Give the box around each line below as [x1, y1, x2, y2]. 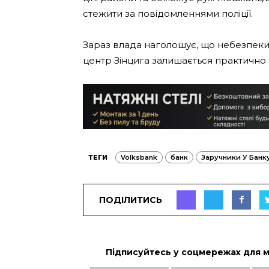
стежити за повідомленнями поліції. [83, 8, 253, 20]
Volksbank [121, 153, 157, 162]
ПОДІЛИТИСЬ [99, 194, 162, 205]
